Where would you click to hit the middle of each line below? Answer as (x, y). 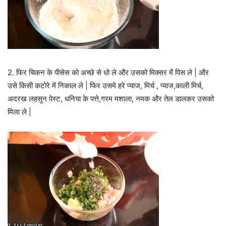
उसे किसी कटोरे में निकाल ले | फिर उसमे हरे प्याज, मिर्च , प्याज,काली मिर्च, (105, 85)
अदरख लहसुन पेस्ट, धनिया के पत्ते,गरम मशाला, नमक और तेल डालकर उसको (111, 98)
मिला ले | (19, 111)
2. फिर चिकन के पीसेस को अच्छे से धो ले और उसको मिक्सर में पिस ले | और (108, 72)
